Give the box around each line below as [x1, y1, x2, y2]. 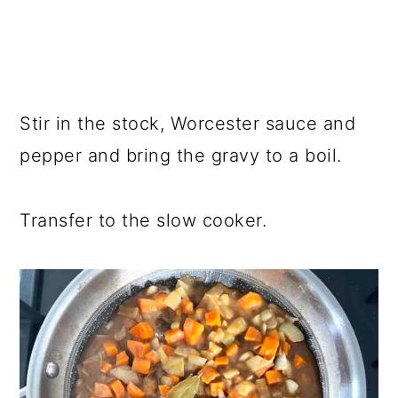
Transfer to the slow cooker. [20, 209, 267, 231]
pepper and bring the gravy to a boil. [20, 144, 342, 166]
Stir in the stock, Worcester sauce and [20, 112, 356, 134]
